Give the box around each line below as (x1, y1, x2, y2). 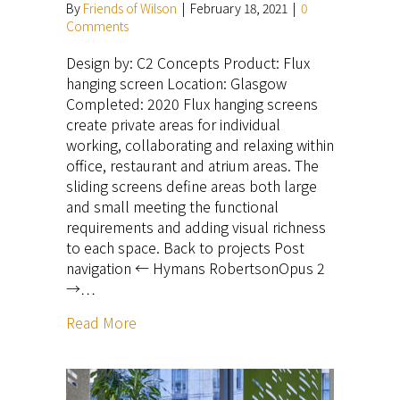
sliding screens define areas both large (66, 174, 317, 196)
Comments (66, 16, 129, 35)
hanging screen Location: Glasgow (66, 71, 287, 94)
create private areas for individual (66, 112, 280, 135)
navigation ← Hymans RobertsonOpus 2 (66, 256, 325, 279)
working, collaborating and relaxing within (66, 133, 334, 155)
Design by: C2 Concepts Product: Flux (66, 51, 310, 73)
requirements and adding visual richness (66, 215, 326, 237)
